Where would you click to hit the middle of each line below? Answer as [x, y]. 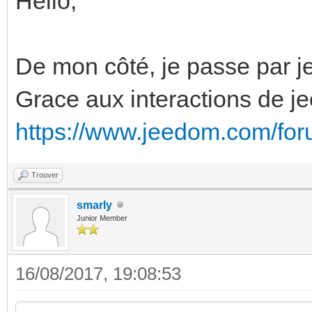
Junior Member [102, 218]
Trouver [45, 174]
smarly [94, 205]
